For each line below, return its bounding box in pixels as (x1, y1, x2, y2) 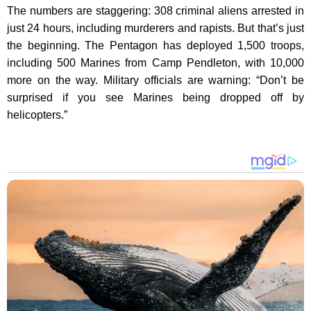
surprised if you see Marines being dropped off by (7, 92, 304, 103)
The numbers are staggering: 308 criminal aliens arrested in (7, 5, 304, 17)
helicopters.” (7, 109, 67, 121)
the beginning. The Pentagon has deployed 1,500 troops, (7, 40, 304, 51)
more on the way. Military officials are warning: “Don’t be (7, 74, 304, 86)
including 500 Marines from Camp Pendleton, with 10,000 (7, 57, 304, 69)
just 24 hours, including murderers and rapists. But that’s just (7, 22, 304, 34)
